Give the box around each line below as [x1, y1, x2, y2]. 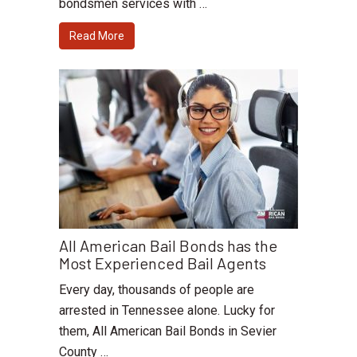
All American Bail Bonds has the [59, 236, 277, 256]
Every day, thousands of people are [59, 282, 254, 298]
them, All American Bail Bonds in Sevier [59, 324, 277, 339]
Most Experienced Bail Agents [59, 253, 266, 273]
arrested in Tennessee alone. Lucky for [59, 303, 275, 319]
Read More [69, 29, 124, 43]
